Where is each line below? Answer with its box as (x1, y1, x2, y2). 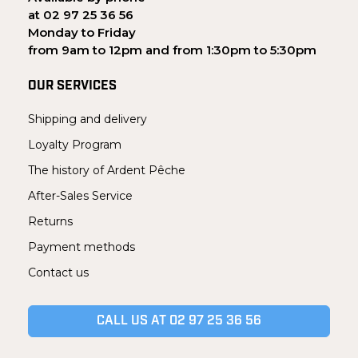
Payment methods (28, 240, 135, 255)
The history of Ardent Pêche (28, 163, 185, 178)
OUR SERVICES (28, 80, 117, 93)
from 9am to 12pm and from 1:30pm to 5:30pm (28, 42, 316, 58)
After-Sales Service (28, 189, 133, 204)
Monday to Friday (28, 25, 136, 41)
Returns (28, 214, 73, 229)
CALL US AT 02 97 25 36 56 (97, 315, 261, 328)
